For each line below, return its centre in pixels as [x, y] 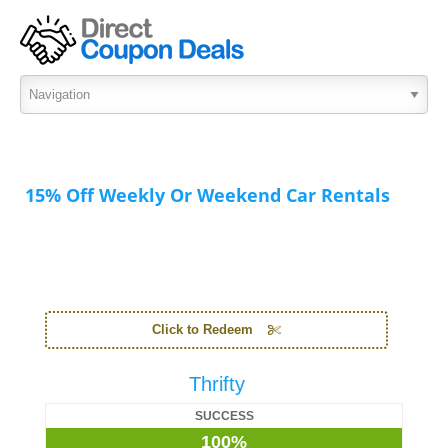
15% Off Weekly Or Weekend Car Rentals [207, 195]
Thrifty [216, 384]
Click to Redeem [202, 329]
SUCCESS [224, 416]
